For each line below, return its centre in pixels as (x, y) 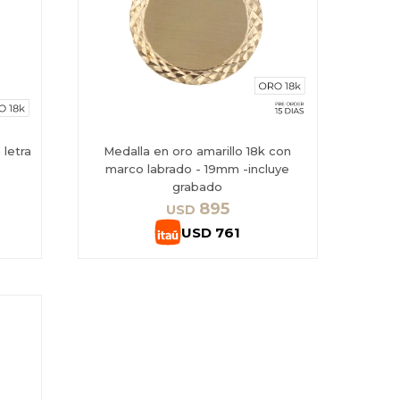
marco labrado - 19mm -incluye (198, 169)
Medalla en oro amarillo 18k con (198, 151)
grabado (198, 187)
